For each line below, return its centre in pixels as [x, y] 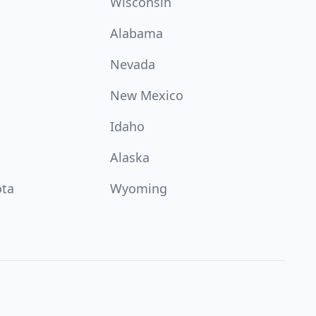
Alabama [136, 33]
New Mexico [147, 95]
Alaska [130, 157]
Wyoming [139, 188]
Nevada [133, 64]
